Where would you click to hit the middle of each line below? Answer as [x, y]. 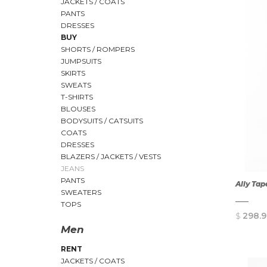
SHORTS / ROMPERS [98, 49]
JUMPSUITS [81, 61]
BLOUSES [78, 109]
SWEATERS [81, 192]
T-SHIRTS [77, 97]
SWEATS [76, 85]
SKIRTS [73, 73]
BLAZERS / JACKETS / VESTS [111, 156]
